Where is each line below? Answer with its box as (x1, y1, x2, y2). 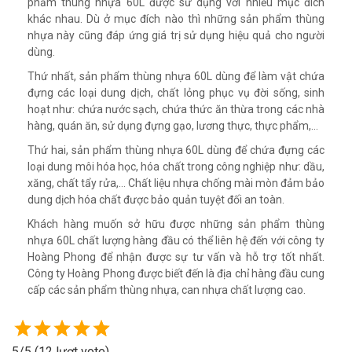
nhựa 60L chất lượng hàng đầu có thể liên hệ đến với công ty (27, 234, 324, 247)
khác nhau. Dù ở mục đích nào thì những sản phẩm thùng (27, 13, 324, 25)
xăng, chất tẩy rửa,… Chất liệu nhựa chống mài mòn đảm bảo (27, 177, 324, 189)
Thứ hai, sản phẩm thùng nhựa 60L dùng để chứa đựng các (27, 144, 324, 156)
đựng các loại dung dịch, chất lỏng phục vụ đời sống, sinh (27, 86, 324, 99)
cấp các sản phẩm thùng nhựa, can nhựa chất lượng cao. (27, 284, 306, 296)
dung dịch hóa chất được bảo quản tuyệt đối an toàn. (27, 193, 284, 206)
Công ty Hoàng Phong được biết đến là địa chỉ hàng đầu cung (27, 267, 324, 280)
